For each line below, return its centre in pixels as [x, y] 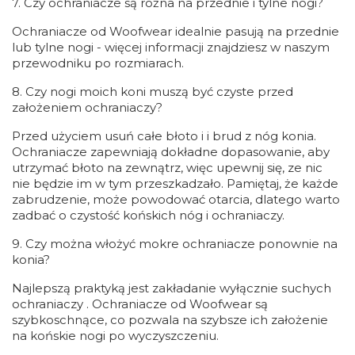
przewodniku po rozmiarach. [98, 63]
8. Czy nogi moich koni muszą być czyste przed [153, 92]
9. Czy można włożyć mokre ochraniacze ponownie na [175, 244]
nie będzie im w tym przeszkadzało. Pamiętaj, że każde [175, 183]
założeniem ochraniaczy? [87, 107]
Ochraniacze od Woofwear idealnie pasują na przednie [176, 31]
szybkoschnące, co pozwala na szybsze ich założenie [170, 320]
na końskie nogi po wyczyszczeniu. [115, 336]
